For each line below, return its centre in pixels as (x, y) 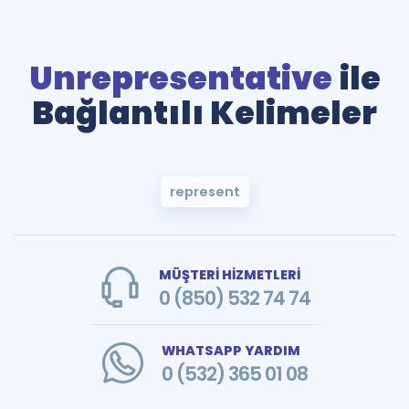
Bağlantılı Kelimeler (204, 113)
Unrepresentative (180, 78)
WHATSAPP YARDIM (231, 351)
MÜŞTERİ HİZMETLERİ (229, 275)
